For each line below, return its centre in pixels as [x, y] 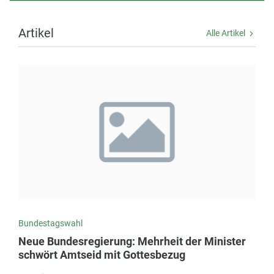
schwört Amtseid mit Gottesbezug [102, 255]
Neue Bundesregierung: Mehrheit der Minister [132, 242]
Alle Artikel [227, 33]
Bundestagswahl [50, 224]
